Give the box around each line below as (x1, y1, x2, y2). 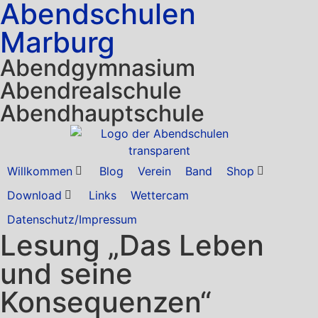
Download (7, 188, 62, 202)
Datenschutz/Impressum (7, 212, 137, 226)
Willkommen (7, 164, 72, 178)
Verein (138, 164, 171, 178)
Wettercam (131, 188, 189, 202)
